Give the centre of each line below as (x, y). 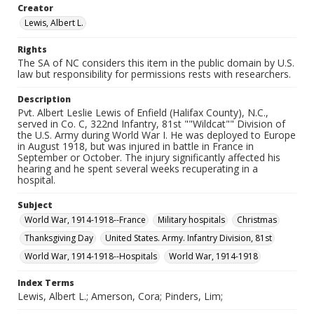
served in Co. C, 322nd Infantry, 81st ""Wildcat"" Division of (151, 124)
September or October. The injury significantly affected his (149, 157)
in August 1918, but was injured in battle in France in (136, 146)
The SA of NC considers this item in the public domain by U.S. (156, 63)
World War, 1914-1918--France (85, 220)
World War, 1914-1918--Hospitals (91, 256)
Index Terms (46, 283)
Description (44, 99)
